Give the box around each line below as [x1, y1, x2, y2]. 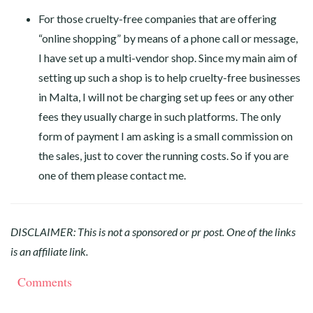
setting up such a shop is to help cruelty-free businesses [38, 71, 300, 84]
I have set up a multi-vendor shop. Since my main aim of [38, 51, 298, 64]
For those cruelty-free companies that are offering [38, 12, 277, 25]
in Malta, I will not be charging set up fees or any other [38, 90, 294, 103]
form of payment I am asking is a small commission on [38, 129, 293, 143]
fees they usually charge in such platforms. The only [38, 110, 281, 123]
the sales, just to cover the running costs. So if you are [38, 149, 289, 162]
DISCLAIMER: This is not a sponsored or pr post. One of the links [10, 225, 296, 238]
